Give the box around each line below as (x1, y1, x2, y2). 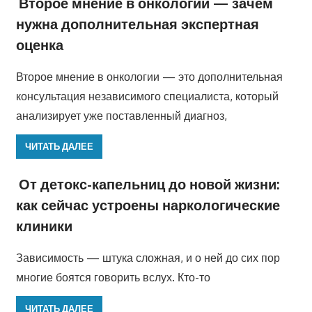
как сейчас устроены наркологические (15, 196, 280, 214)
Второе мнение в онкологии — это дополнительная (15, 69, 283, 84)
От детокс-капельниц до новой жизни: (18, 175, 279, 194)
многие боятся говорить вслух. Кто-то (15, 270, 210, 285)
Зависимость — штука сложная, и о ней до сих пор (15, 251, 280, 265)
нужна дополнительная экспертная (15, 14, 259, 33)
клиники (15, 217, 72, 235)
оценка (15, 35, 63, 54)
